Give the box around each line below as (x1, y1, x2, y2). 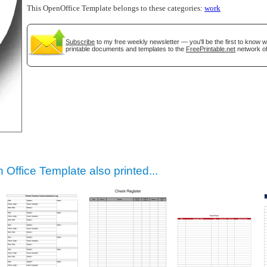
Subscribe (66, 38, 95, 45)
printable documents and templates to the (66, 45, 186, 52)
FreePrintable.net (186, 45, 235, 52)
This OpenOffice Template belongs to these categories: (27, 4, 204, 13)
